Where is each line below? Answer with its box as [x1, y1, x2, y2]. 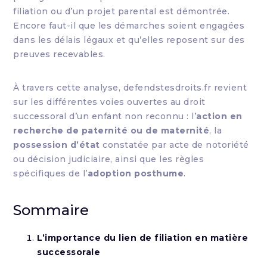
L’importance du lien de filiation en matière [37, 232, 249, 243]
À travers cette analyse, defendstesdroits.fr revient [13, 82, 247, 93]
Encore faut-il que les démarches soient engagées [13, 20, 245, 31]
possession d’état [13, 139, 100, 150]
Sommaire [13, 201, 89, 219]
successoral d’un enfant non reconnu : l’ [13, 111, 197, 122]
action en [196, 111, 243, 122]
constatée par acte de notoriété [100, 139, 249, 150]
